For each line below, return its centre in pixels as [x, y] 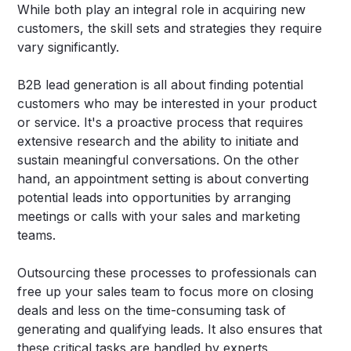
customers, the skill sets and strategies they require [170, 29]
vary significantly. [69, 47]
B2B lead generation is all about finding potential [161, 85]
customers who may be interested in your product [167, 104]
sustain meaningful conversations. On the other [159, 160]
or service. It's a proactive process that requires [161, 123]
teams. [37, 235]
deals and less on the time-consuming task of [152, 311]
